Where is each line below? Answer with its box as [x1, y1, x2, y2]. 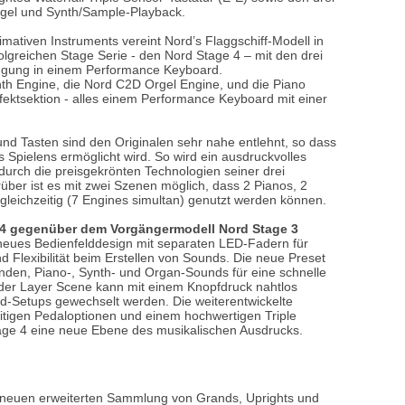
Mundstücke [56, 85, 135, 100]
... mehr [56, 116, 104, 131]
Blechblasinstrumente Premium [237, 24, 252, 39]
